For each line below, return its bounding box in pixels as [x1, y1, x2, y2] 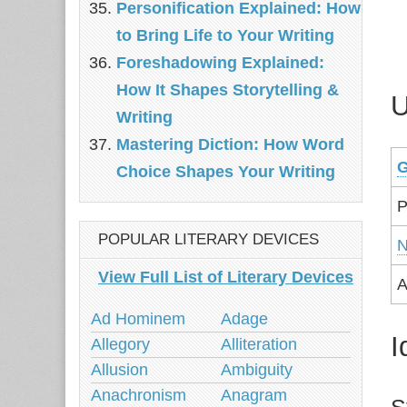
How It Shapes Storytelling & [116, 81, 339, 99]
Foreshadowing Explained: [116, 54, 324, 72]
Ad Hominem [91, 310, 185, 328]
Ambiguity [221, 361, 293, 379]
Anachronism [91, 386, 186, 404]
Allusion [91, 361, 148, 379]
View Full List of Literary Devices [98, 268, 353, 286]
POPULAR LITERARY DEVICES [98, 231, 319, 248]
